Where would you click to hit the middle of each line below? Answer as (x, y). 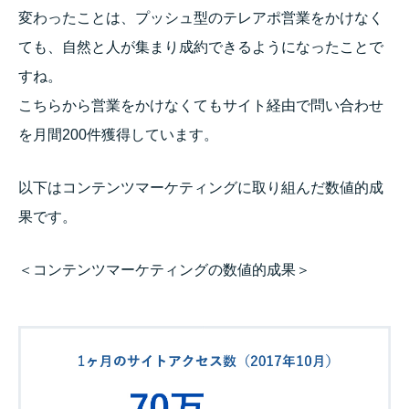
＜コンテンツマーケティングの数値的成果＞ (164, 269)
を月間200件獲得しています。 (118, 135)
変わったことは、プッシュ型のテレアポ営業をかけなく (201, 18)
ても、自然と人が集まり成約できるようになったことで (201, 47)
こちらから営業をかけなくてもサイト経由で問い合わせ (201, 106)
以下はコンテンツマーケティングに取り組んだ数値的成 (201, 187)
